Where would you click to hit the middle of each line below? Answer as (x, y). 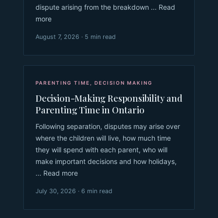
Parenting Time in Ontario (90, 109)
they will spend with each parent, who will (101, 149)
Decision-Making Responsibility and (109, 98)
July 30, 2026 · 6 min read (74, 191)
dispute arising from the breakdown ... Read (105, 7)
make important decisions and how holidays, (106, 161)
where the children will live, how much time (103, 138)
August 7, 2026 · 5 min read (76, 36)
